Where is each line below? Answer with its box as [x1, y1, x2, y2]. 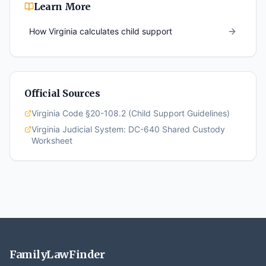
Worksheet [31, 135, 72, 145]
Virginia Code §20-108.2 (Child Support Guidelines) [31, 108, 230, 118]
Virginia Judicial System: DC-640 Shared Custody [31, 124, 225, 134]
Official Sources [24, 87, 100, 99]
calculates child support [77, 26, 172, 36]
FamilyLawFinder [9, 248, 105, 261]
